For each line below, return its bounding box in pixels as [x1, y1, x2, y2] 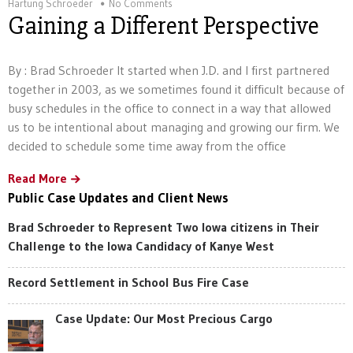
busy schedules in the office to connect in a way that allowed [8, 100, 331, 116]
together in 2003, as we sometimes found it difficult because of [8, 81, 344, 97]
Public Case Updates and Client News [8, 189, 229, 206]
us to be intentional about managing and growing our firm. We [8, 119, 340, 135]
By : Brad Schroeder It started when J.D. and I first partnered [8, 62, 329, 78]
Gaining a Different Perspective [8, 10, 319, 41]
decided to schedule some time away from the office [8, 138, 286, 154]
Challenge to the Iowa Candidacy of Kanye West [8, 238, 274, 254]
